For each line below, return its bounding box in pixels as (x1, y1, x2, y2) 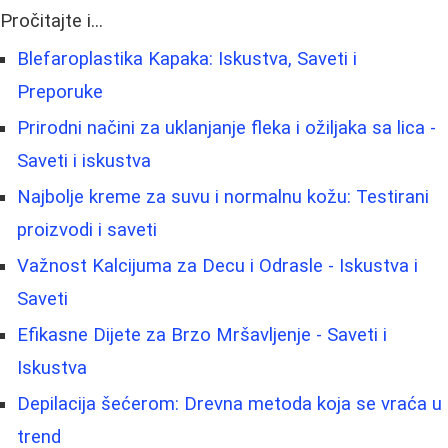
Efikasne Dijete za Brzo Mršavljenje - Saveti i (17, 323, 387, 346)
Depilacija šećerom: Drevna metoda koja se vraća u (17, 392, 442, 415)
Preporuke (17, 80, 103, 103)
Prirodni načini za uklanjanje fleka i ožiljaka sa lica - (17, 116, 436, 139)
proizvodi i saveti (17, 218, 157, 241)
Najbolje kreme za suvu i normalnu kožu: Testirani (17, 185, 429, 208)
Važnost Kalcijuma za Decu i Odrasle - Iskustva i (17, 254, 418, 277)
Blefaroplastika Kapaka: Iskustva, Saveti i (17, 47, 357, 70)
